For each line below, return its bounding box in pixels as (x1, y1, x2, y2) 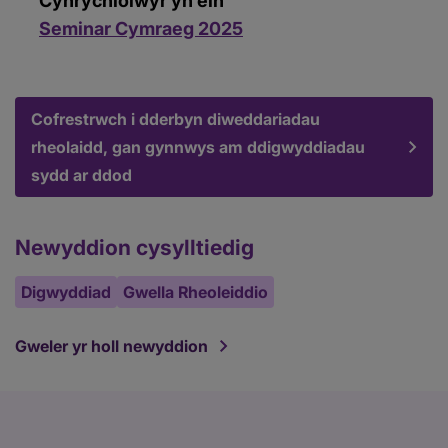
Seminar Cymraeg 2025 (39, 18, 243, 39)
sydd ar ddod (31, 165, 132, 185)
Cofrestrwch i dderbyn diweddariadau (31, 109, 320, 129)
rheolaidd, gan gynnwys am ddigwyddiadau (31, 137, 365, 157)
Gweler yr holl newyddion (15, 336, 208, 356)
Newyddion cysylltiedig (15, 235, 254, 260)
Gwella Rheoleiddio (123, 282, 268, 302)
